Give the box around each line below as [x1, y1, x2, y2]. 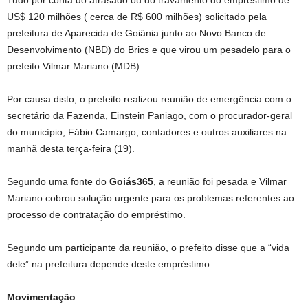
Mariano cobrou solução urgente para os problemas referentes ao [7, 192, 294, 203]
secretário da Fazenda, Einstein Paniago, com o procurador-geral [7, 109, 292, 121]
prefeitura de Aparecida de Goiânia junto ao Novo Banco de [7, 27, 266, 38]
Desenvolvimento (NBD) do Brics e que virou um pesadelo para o [7, 43, 291, 55]
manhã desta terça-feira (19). [7, 142, 135, 154]
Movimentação [7, 291, 76, 302]
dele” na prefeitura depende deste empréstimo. [7, 258, 212, 269]
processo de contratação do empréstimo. [7, 208, 186, 220]
